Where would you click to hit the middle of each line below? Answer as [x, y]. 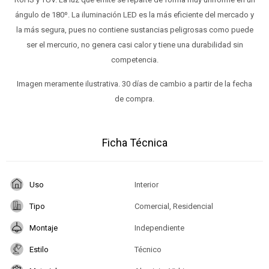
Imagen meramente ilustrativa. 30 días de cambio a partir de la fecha [134, 84]
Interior [147, 184]
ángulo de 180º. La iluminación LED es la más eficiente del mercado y [134, 15]
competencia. [134, 60]
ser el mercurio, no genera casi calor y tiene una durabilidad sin [134, 45]
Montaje [44, 228]
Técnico [148, 249]
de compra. [134, 99]
